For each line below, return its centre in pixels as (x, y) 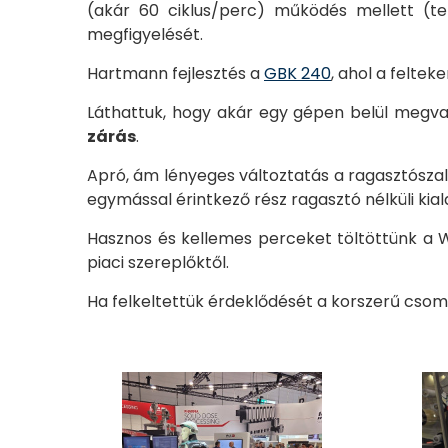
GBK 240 (297, 73)
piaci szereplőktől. (158, 262)
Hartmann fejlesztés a (175, 73)
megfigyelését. (145, 34)
